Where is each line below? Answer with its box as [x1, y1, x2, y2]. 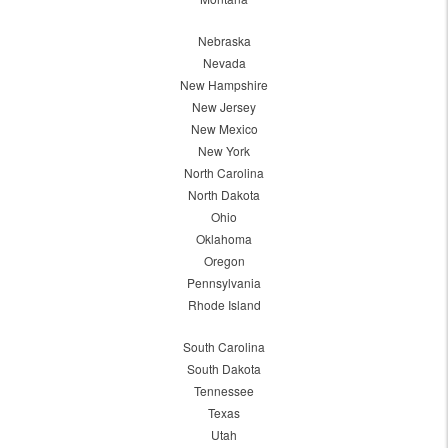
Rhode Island [187, 296, 261, 314]
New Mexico [190, 120, 258, 138]
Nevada [202, 54, 246, 72]
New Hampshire [180, 76, 268, 94]
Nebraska [197, 32, 251, 50]
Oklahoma [196, 230, 252, 248]
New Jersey [192, 98, 256, 116]
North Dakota [188, 186, 260, 204]
